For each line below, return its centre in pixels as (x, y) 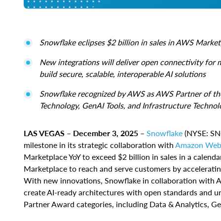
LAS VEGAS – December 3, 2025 (82, 133)
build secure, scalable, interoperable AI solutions (124, 74)
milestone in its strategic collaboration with (99, 145)
